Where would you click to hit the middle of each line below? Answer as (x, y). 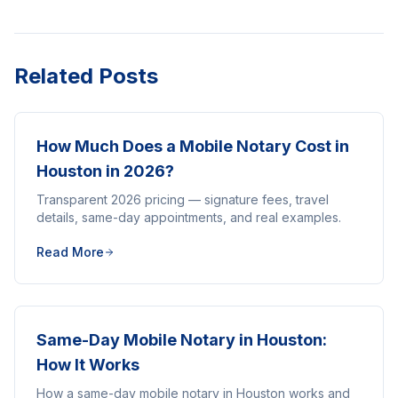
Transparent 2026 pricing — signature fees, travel (183, 199)
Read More (70, 252)
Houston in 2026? (105, 171)
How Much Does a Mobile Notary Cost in (193, 146)
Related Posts (86, 76)
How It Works (88, 365)
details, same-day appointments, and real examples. (189, 217)
